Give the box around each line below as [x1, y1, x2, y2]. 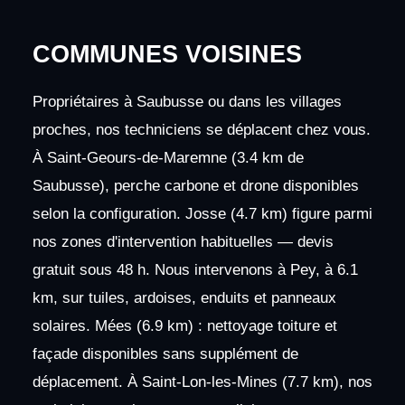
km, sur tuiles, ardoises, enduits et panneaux [32, 288, 336, 306]
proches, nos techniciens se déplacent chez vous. [32, 120, 371, 138]
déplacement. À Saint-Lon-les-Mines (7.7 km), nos [32, 372, 372, 391]
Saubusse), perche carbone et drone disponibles [32, 176, 359, 194]
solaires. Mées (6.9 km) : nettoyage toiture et [32, 316, 337, 334]
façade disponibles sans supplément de [32, 344, 298, 363]
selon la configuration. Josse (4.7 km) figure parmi [32, 204, 372, 222]
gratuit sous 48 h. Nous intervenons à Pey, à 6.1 [32, 260, 358, 278]
